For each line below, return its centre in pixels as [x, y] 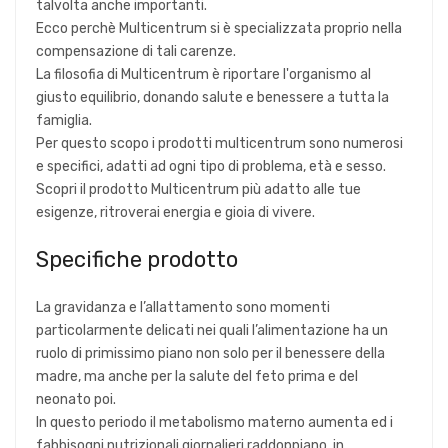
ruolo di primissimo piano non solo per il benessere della [210, 353]
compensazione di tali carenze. [136, 51]
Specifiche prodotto [137, 259]
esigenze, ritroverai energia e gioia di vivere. [175, 212]
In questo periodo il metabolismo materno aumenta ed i [214, 422]
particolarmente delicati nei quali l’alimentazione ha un [212, 330]
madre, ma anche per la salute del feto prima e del [197, 376]
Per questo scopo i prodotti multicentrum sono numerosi [219, 143]
